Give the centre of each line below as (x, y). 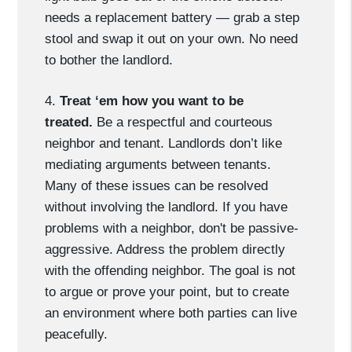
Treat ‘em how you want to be (152, 101)
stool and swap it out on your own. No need (172, 39)
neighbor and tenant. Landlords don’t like (164, 143)
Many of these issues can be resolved (157, 186)
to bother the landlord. (109, 60)
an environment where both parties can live (171, 313)
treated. (69, 122)
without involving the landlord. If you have (167, 207)
